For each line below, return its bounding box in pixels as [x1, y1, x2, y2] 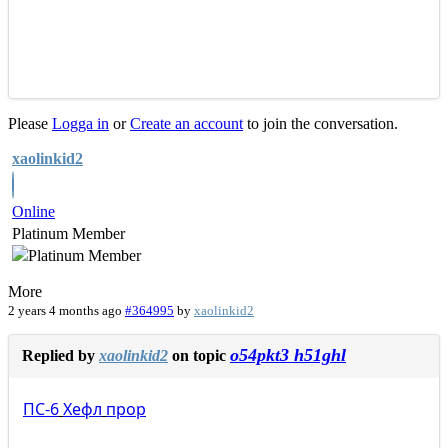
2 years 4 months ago [8, 303, 122, 319]
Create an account [130, 115, 243, 133]
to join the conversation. [243, 115, 398, 133]
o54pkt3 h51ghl [230, 345, 346, 366]
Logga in [52, 115, 109, 133]
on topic [168, 347, 230, 365]
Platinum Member [12, 225, 125, 243]
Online [12, 203, 55, 221]
